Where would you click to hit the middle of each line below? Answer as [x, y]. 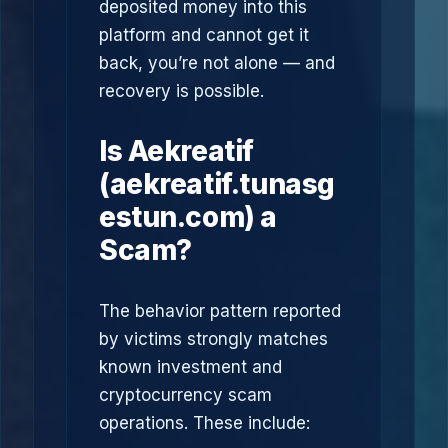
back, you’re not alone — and [217, 63]
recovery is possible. [181, 91]
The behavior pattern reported [220, 311]
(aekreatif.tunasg [217, 184]
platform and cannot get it [204, 35]
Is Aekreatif [176, 151]
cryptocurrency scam [185, 395]
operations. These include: [204, 423]
